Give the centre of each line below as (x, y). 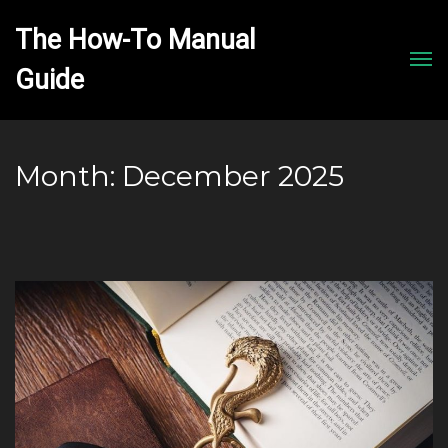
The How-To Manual (135, 40)
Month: (68, 176)
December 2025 (233, 176)
